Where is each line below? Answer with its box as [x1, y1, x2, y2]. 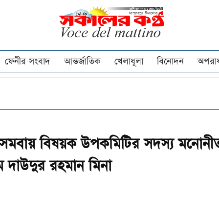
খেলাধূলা [114, 55, 143, 68]
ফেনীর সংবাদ [5, 55, 50, 68]
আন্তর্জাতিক [64, 55, 101, 68]
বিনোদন [157, 55, 184, 68]
